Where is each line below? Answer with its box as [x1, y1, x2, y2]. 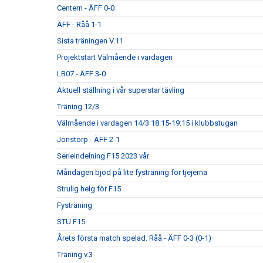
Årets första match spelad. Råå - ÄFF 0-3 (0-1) [57, 234, 211, 242]
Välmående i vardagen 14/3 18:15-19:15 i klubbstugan [57, 119, 238, 127]
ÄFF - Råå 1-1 [57, 20, 102, 29]
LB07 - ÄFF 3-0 [57, 69, 106, 78]
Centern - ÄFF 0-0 [57, 4, 114, 12]
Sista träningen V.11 [57, 36, 123, 45]
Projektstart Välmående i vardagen [57, 53, 173, 62]
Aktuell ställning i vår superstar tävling [57, 86, 184, 95]
